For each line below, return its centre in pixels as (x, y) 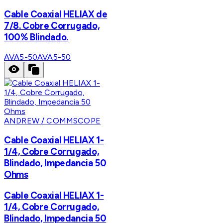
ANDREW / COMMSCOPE (52, 120)
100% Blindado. (36, 37)
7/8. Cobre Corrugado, (52, 25)
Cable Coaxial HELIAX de (56, 14)
